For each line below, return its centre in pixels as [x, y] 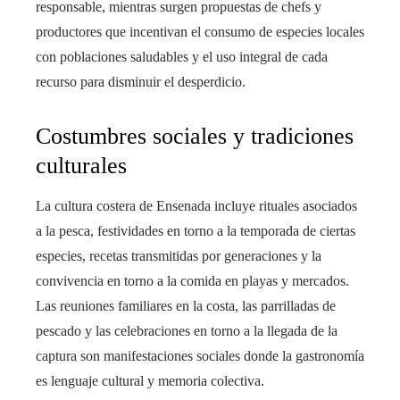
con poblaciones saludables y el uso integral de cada [182, 57]
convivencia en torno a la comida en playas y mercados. [192, 281]
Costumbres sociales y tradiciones [195, 137]
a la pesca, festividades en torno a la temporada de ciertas [196, 231]
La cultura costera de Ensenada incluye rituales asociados [196, 206]
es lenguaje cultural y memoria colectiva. [150, 381]
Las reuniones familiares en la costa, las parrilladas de [186, 306]
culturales [81, 166]
